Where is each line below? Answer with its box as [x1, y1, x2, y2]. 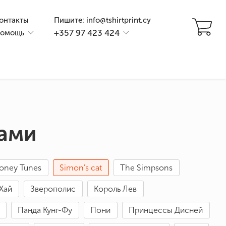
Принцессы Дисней [129, 205, 203, 215]
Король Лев [94, 184, 137, 194]
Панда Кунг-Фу [18, 205, 72, 215]
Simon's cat [60, 163, 102, 173]
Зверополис [30, 184, 76, 194]
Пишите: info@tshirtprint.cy [54, 16, 151, 25]
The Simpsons [120, 163, 173, 173]
